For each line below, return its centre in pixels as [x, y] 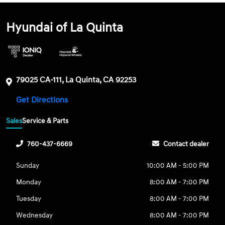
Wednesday [35, 215]
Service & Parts [45, 121]
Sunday [28, 166]
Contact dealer [186, 144]
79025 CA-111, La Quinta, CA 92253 [77, 80]
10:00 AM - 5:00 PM [178, 166]
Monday [29, 182]
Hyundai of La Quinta [65, 28]
